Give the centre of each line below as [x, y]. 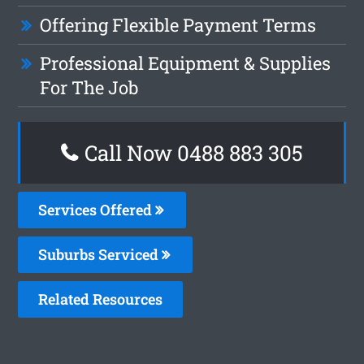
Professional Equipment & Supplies [186, 63]
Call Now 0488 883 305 [191, 152]
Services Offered [97, 209]
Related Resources [101, 299]
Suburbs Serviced [100, 254]
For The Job [89, 87]
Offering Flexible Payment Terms [178, 24]
